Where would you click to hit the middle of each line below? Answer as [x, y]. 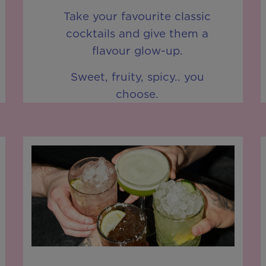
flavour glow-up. [137, 51]
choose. [137, 94]
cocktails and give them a [137, 34]
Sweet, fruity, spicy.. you [137, 76]
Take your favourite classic [137, 16]
